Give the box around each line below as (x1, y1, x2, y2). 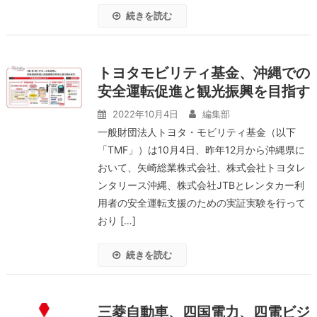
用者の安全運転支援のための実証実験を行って (97, 197, 306, 209)
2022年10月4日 (112, 108, 178, 120)
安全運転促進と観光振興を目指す (97, 83, 310, 100)
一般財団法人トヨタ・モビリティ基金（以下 (97, 126, 296, 138)
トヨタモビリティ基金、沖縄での (97, 64, 310, 81)
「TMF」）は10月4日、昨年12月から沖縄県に (97, 144, 305, 156)
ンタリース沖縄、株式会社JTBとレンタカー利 (97, 179, 304, 191)
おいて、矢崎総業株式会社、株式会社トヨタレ (97, 161, 306, 173)
